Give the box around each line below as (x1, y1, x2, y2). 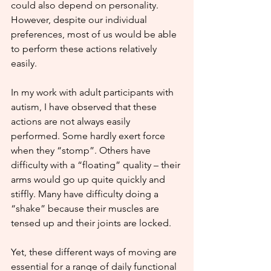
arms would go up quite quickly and (11, 174, 168, 185)
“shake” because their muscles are (11, 203, 162, 214)
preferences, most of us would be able (11, 28, 179, 40)
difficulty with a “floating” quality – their (11, 159, 183, 171)
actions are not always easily (11, 116, 132, 127)
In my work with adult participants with (11, 87, 176, 98)
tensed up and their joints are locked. (11, 217, 174, 229)
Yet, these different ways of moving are (11, 246, 179, 258)
